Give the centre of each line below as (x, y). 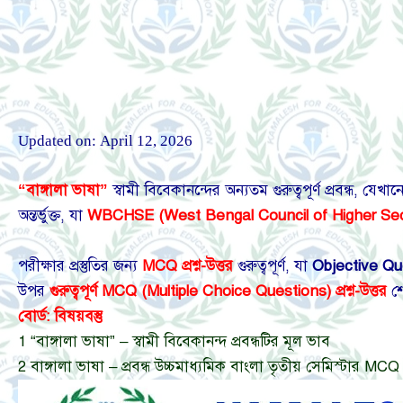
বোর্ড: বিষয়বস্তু (60, 317)
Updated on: (59, 141)
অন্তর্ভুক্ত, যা (53, 216)
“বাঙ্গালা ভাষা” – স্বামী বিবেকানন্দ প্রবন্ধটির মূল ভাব (180, 342)
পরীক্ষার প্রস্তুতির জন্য (80, 266)
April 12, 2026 (146, 141)
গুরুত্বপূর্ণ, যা (273, 266)
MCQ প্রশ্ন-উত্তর (188, 266)
